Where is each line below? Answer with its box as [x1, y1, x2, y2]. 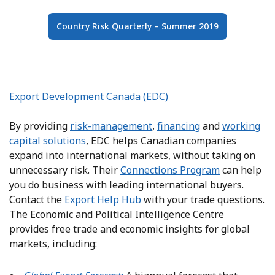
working [222, 118, 260, 133]
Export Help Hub [64, 192, 141, 206]
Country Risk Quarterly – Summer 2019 [56, 20, 219, 33]
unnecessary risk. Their [9, 163, 120, 177]
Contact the [9, 192, 64, 206]
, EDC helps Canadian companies [86, 133, 236, 147]
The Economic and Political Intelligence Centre [9, 207, 224, 221]
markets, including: [9, 236, 99, 250]
